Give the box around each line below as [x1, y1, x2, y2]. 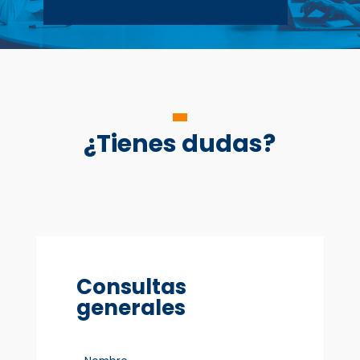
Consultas [76, 272, 186, 301]
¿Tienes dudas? [84, 127, 276, 161]
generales [76, 293, 186, 322]
